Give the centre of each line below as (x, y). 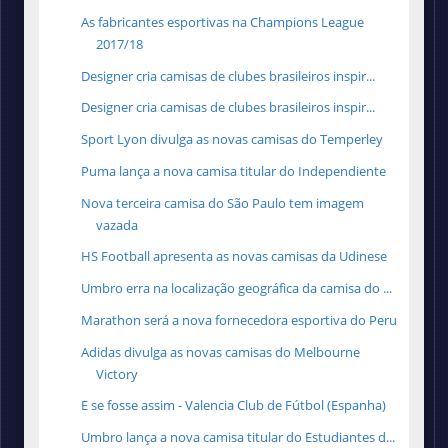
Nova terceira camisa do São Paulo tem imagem (223, 202)
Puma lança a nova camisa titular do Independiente (234, 170)
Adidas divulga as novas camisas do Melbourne (221, 351)
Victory (117, 373)
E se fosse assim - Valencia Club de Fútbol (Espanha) (234, 405)
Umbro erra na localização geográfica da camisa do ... (237, 288)
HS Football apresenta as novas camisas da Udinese (234, 256)
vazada (117, 224)
